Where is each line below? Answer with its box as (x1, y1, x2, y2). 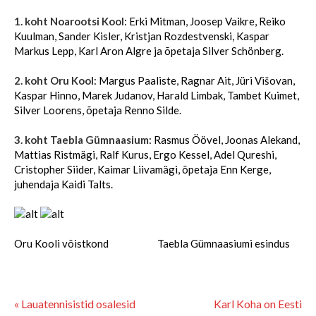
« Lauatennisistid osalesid (14, 297, 135, 310)
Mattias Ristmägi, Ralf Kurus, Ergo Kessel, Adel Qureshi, (14, 148, 276, 161)
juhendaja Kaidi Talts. (14, 178, 113, 190)
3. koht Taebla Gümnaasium (14, 133, 149, 146)
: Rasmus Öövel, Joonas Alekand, (149, 133, 300, 146)
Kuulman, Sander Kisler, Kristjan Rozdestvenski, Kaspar (14, 30, 269, 42)
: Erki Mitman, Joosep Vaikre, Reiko (124, 15, 286, 28)
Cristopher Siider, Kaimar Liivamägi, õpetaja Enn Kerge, (14, 163, 271, 176)
